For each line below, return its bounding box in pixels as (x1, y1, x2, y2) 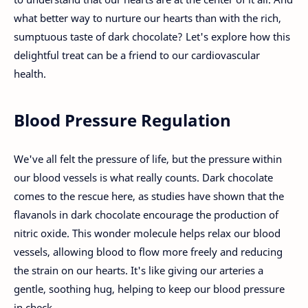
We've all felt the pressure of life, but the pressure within (14, 152, 282, 166)
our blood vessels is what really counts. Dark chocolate (14, 170, 273, 185)
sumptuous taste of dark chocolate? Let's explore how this (14, 29, 290, 43)
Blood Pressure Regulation (14, 108, 231, 131)
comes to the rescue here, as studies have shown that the (14, 189, 284, 203)
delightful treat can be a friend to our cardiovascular (14, 47, 260, 62)
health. (14, 66, 46, 80)
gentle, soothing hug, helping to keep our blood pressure (14, 282, 285, 296)
